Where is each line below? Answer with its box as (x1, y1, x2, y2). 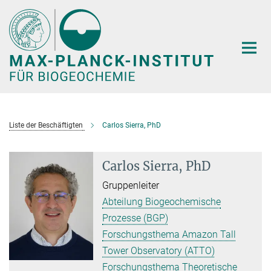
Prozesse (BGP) (102, 212, 169, 224)
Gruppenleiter (102, 179, 160, 191)
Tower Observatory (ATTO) (102, 244, 215, 256)
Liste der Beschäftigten (9, 120, 83, 129)
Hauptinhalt (3, 5, 53, 17)
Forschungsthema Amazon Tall (102, 228, 237, 240)
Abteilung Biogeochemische (102, 195, 221, 207)
